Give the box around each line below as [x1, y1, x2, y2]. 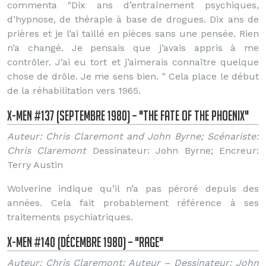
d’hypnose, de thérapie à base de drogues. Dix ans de [7, 14, 259, 25]
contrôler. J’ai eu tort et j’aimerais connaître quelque [7, 56, 259, 68]
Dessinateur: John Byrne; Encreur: [86, 145, 259, 156]
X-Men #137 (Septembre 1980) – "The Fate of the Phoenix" [7, 107, 249, 123]
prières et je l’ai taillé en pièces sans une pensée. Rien [7, 28, 259, 39]
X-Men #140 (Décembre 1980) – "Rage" [7, 234, 163, 250]
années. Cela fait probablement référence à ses [7, 197, 259, 208]
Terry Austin [7, 159, 63, 170]
